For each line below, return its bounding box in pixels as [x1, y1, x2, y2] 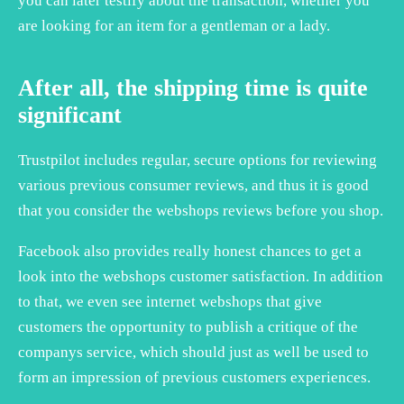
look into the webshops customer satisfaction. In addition [18, 267, 383, 285]
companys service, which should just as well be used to [18, 343, 369, 361]
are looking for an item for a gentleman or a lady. [18, 16, 330, 34]
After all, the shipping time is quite [18, 74, 368, 101]
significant [18, 101, 122, 128]
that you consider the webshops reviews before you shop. [18, 201, 383, 219]
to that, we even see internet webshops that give [18, 292, 322, 310]
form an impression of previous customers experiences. [18, 368, 371, 386]
